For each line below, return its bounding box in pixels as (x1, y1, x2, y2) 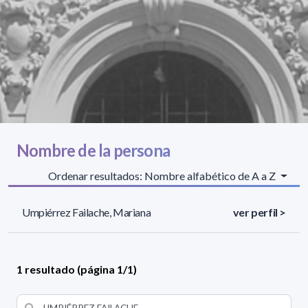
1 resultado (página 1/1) (16, 263, 137, 276)
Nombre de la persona (16, 140, 170, 161)
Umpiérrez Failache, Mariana (22, 206, 151, 219)
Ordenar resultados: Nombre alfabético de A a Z (48, 169, 278, 183)
